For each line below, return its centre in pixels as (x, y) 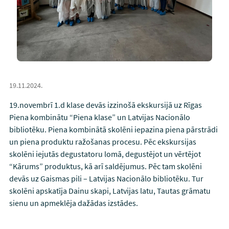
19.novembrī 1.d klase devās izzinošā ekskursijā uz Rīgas (105, 105)
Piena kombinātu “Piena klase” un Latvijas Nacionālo (99, 117)
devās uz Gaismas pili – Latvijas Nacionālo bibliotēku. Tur (106, 179)
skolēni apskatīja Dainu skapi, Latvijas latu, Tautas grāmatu (110, 191)
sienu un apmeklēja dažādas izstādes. (73, 203)
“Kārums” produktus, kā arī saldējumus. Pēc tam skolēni (105, 166)
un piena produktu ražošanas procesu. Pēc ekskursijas (102, 142)
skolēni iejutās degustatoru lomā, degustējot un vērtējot (105, 154)
